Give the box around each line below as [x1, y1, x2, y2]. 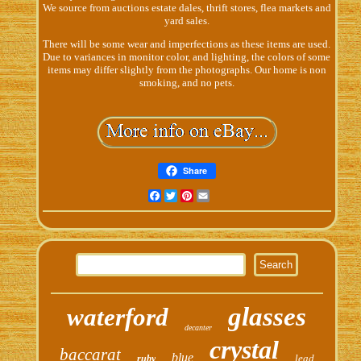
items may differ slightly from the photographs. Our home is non [47, 63, 326, 76]
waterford [67, 302, 169, 331]
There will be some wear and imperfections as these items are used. [43, 37, 331, 50]
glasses [228, 301, 307, 331]
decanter [185, 322, 213, 332]
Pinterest [193, 189, 234, 201]
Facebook [160, 189, 205, 201]
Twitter [176, 189, 210, 201]
